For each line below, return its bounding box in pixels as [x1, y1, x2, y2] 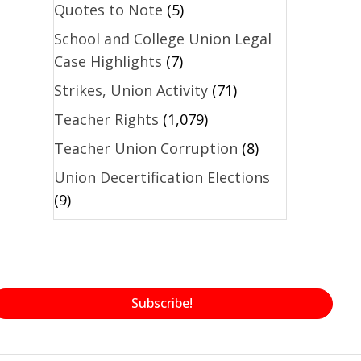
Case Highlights [53, 51, 162, 71]
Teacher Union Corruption [53, 138, 238, 158]
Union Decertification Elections [53, 167, 270, 187]
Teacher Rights [53, 109, 159, 129]
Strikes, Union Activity [53, 80, 208, 100]
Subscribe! [131, 293, 193, 312]
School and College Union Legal [53, 28, 272, 48]
